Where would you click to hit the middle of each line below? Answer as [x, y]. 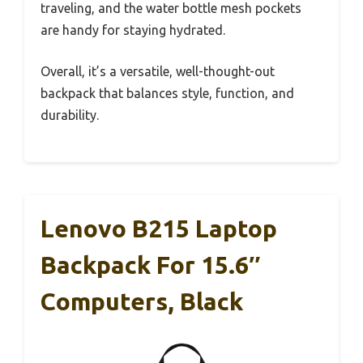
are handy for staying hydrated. [133, 30]
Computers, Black [142, 302]
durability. [70, 115]
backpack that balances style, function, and [167, 94]
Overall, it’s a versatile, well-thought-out [158, 72]
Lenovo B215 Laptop [159, 229]
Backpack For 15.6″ [150, 265]
